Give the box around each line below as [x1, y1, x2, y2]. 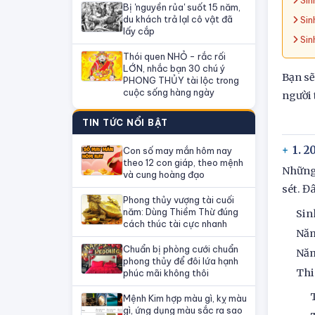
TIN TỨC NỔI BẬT [82, 117, 169, 128]
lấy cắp [123, 25, 155, 37]
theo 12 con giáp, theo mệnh [123, 157, 243, 168]
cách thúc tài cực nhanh [123, 218, 227, 229]
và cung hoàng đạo [123, 169, 205, 180]
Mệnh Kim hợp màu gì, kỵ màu [123, 292, 247, 304]
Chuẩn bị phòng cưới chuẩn [123, 243, 238, 255]
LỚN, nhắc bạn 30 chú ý [123, 63, 225, 74]
